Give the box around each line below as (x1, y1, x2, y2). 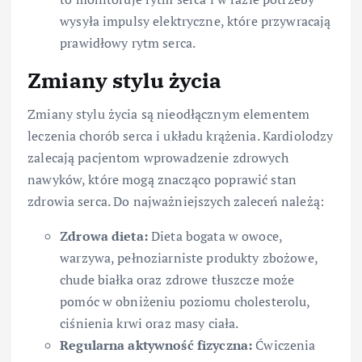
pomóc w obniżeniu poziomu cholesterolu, (60, 292, 310, 310)
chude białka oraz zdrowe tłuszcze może (60, 270, 295, 288)
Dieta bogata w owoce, (147, 226, 283, 245)
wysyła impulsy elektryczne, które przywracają (60, 11, 331, 30)
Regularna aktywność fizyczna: (60, 335, 253, 354)
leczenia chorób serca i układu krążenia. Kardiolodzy (27, 126, 334, 145)
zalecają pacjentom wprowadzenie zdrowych (27, 148, 288, 166)
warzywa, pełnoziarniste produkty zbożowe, (60, 248, 318, 267)
